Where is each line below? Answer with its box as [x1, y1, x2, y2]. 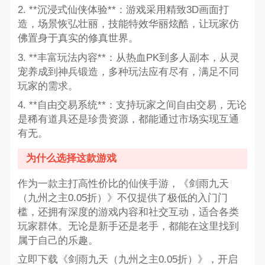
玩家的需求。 [17, 80, 78, 92]
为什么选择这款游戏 [26, 153, 117, 164]
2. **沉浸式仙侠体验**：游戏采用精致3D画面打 [17, 4, 229, 16]
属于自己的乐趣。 [17, 235, 98, 247]
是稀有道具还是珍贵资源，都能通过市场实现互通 [17, 113, 239, 125]
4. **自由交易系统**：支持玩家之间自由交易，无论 [17, 99, 247, 111]
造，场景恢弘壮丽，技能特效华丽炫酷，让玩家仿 [17, 18, 239, 30]
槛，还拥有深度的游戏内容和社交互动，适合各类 [17, 206, 239, 218]
